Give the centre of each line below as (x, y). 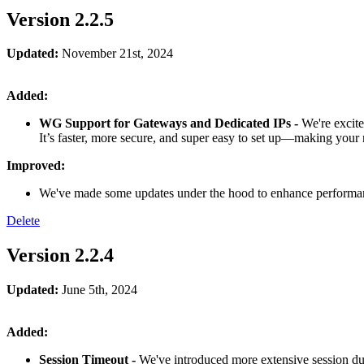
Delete (23, 221)
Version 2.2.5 (60, 19)
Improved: (36, 166)
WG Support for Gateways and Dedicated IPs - (170, 123)
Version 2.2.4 (60, 256)
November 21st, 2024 (116, 54)
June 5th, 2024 (98, 290)
